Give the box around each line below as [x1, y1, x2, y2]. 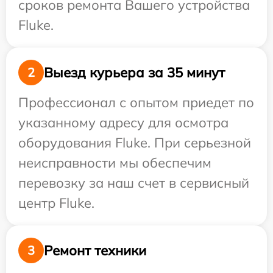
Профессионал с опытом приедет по [18, 94, 254, 111]
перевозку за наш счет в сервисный [18, 174, 249, 191]
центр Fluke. [18, 194, 94, 211]
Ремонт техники [44, 241, 146, 259]
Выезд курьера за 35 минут [44, 63, 225, 81]
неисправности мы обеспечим [18, 154, 211, 171]
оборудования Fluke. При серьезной [18, 134, 251, 151]
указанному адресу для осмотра [18, 114, 229, 131]
